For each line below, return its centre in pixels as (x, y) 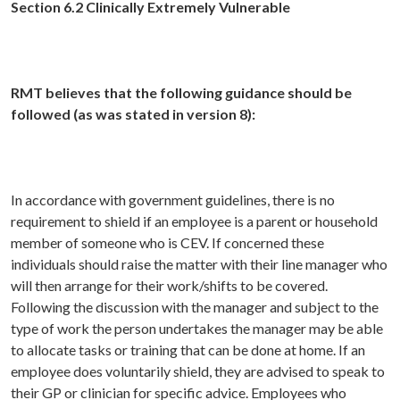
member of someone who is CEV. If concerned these (167, 243)
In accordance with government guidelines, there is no (173, 200)
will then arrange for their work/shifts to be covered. (169, 286)
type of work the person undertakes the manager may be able (197, 329)
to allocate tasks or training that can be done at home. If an (188, 350)
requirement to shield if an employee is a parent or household (194, 221)
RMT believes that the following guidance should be (181, 93)
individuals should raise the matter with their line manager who (199, 264)
